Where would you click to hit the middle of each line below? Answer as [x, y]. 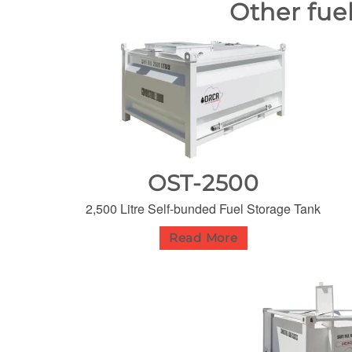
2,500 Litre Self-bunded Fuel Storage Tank [203, 208]
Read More [203, 237]
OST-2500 [203, 183]
